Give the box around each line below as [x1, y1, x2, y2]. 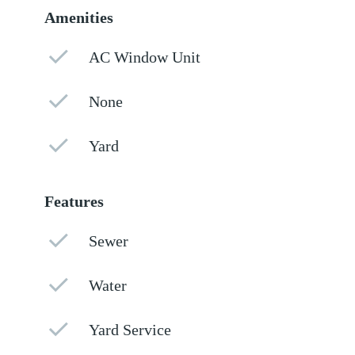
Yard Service [89, 322, 172, 339]
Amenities [44, 10, 114, 27]
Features [44, 193, 105, 211]
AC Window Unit [89, 49, 201, 67]
